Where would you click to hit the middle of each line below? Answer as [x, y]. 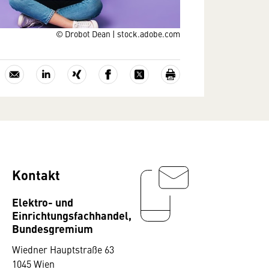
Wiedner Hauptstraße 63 [63, 249]
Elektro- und [43, 202]
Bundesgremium [53, 228]
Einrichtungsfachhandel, [72, 215]
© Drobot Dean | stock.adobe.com [118, 34]
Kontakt [36, 174]
